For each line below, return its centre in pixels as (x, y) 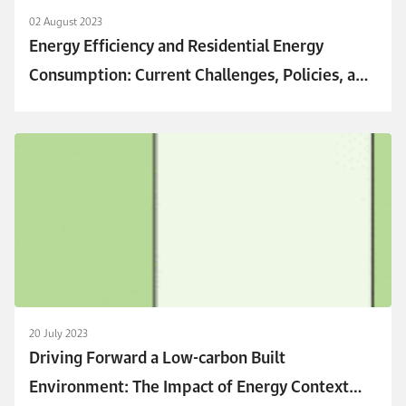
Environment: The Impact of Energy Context (189, 387)
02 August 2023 (66, 21)
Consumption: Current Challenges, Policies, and (201, 75)
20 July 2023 (58, 333)
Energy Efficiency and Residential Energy (176, 46)
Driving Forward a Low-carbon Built (157, 358)
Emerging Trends (91, 104)
